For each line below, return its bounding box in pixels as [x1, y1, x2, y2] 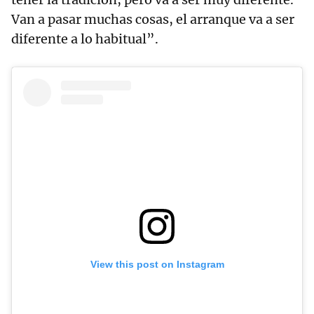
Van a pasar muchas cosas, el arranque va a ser [11, 11, 294, 28]
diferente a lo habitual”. [11, 31, 158, 48]
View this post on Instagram [90, 258, 224, 270]
